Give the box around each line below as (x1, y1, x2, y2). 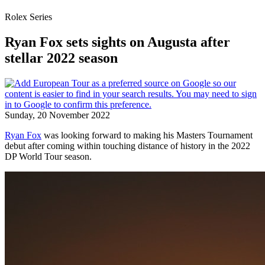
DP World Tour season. (5, 151, 92, 161)
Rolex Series (5, 12, 52, 22)
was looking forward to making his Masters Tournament (41, 130, 253, 140)
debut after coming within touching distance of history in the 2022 (5, 140, 250, 151)
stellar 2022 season (5, 50, 118, 66)
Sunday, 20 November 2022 (5, 109, 110, 120)
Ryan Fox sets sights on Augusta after (5, 34, 230, 50)
